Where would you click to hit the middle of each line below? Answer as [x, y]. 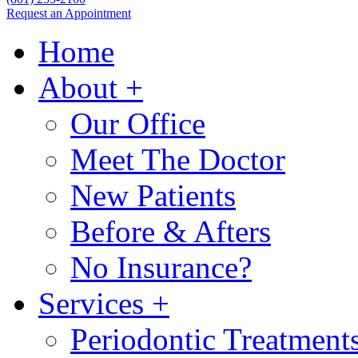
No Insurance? [161, 268]
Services [91, 304]
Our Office [138, 124]
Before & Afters [171, 232]
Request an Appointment [69, 14]
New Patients [153, 196]
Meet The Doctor [178, 160]
